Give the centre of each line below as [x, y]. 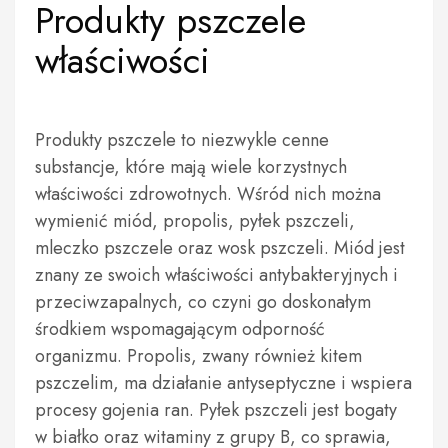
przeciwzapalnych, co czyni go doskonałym [203, 302]
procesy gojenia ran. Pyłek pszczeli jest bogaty [216, 410]
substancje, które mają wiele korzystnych [191, 167]
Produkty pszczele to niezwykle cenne [182, 140]
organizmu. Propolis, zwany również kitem [198, 356]
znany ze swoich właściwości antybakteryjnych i [216, 275]
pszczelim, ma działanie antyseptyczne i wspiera [223, 383]
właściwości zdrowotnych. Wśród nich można [208, 194]
